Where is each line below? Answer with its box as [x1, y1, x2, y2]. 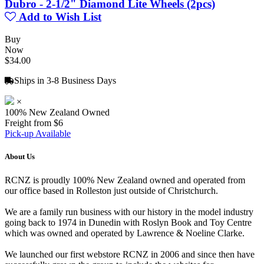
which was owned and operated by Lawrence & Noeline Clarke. [5, 227, 245, 238]
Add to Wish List [16, 10, 101, 23]
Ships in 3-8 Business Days [14, 75, 116, 86]
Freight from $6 [5, 118, 63, 128]
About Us [5, 152, 35, 161]
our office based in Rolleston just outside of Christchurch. [5, 185, 218, 196]
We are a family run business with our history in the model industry [5, 206, 253, 217]
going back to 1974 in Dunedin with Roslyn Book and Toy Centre [5, 217, 252, 227]
